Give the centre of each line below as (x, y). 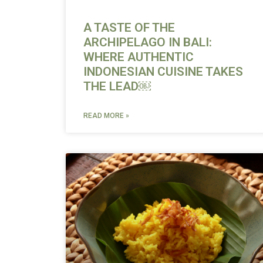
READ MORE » (106, 115)
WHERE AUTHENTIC (139, 57)
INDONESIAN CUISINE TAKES (163, 71)
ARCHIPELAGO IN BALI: (148, 42)
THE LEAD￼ (117, 86)
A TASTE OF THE (129, 27)
